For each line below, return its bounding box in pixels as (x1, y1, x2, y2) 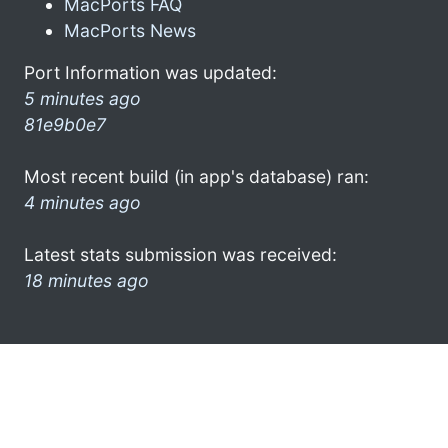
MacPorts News (64, 19, 196, 41)
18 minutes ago (24, 269, 149, 291)
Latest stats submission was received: (24, 243, 337, 265)
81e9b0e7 (24, 113, 106, 135)
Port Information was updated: (24, 61, 277, 83)
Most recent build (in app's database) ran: (24, 165, 369, 187)
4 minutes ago (24, 191, 141, 213)
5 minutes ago (24, 87, 141, 109)
